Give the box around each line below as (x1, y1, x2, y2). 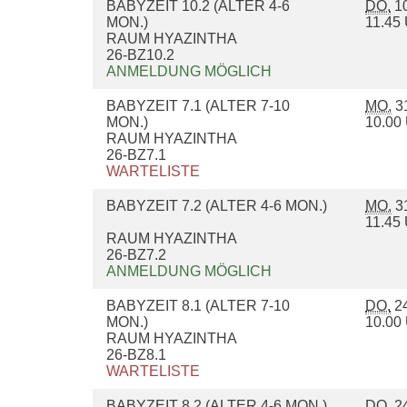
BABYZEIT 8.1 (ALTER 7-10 (106, 298, 290, 314)
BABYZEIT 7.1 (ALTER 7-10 (106, 98, 290, 114)
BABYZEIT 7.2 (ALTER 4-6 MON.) (106, 198, 331, 214)
